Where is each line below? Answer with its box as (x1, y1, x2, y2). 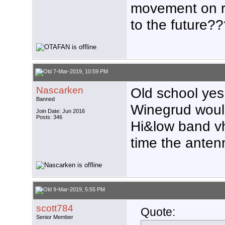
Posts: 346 (36, 114, 62, 121)
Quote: (141, 205, 175, 219)
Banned (36, 96, 55, 102)
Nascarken (36, 85, 83, 96)
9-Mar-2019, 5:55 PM (52, 186, 105, 193)
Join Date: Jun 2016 (36, 108, 85, 115)
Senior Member (36, 214, 73, 220)
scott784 (36, 203, 73, 214)
